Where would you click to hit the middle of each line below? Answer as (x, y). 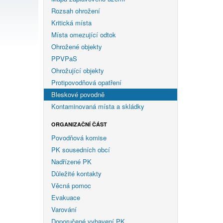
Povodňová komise (79, 137)
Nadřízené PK (71, 161)
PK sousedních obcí (81, 149)
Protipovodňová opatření (86, 82)
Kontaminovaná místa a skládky (98, 106)
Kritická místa (71, 22)
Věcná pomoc (71, 185)
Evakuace (66, 197)
